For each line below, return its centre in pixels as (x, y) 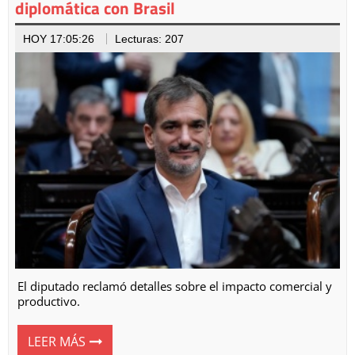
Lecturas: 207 (149, 39)
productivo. (49, 302)
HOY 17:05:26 (59, 39)
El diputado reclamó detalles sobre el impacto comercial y (175, 286)
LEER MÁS (57, 342)
